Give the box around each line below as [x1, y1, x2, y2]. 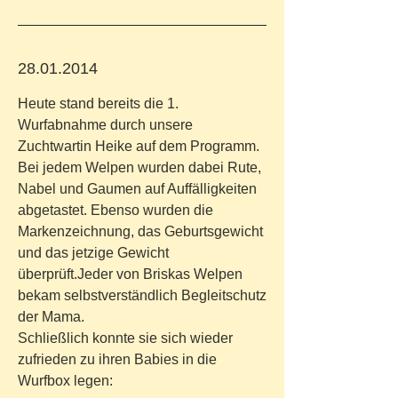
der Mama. [18, 309, 88, 324]
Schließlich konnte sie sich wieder [18, 330, 233, 346]
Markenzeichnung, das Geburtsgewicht [18, 224, 263, 239]
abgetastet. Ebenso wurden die [18, 203, 213, 218]
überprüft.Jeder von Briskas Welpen [18, 267, 243, 282]
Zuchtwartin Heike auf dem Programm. [18, 139, 259, 154]
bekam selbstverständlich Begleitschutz [18, 288, 267, 303]
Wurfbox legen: [18, 373, 113, 388]
